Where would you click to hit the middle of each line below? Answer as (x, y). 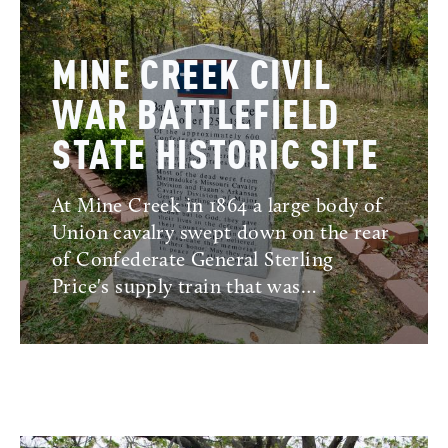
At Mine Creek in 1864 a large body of (217, 207)
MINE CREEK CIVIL (192, 78)
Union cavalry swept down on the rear (221, 234)
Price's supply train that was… (184, 288)
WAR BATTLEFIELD (196, 118)
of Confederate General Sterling (193, 261)
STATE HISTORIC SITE (216, 158)
